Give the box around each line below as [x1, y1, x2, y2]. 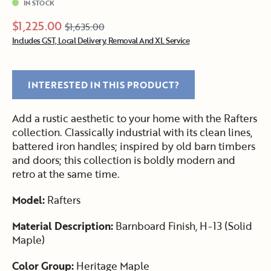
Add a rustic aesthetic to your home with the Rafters [12, 110, 257, 126]
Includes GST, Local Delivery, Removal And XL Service [12, 34, 190, 47]
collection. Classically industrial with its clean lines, [12, 124, 252, 140]
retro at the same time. [12, 166, 120, 181]
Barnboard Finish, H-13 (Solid [113, 218, 252, 233]
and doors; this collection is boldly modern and [12, 152, 235, 168]
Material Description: [12, 218, 113, 233]
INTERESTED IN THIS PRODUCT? [28, 77, 179, 91]
